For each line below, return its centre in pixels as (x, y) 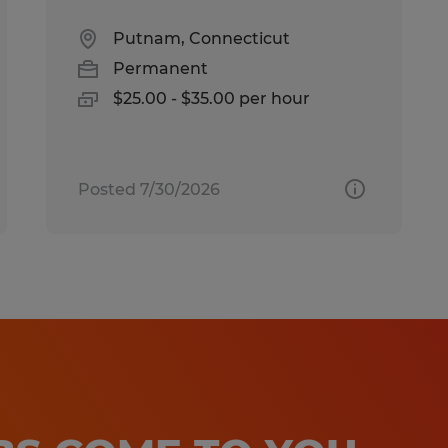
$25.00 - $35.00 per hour (212, 98)
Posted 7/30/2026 (149, 189)
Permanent (161, 68)
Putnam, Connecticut (202, 38)
